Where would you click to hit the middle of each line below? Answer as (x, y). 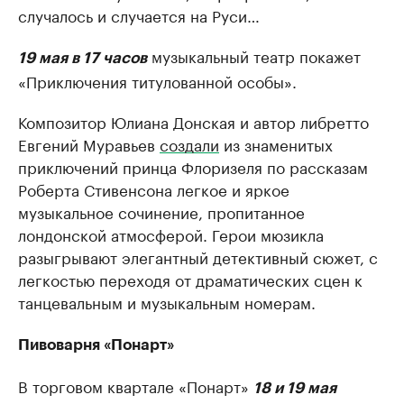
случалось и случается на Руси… (139, 14)
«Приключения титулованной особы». (157, 80)
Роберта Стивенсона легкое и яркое (154, 188)
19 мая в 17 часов (83, 58)
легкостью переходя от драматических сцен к (190, 279)
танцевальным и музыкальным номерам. (167, 301)
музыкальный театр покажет (254, 55)
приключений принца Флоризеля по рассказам (193, 166)
